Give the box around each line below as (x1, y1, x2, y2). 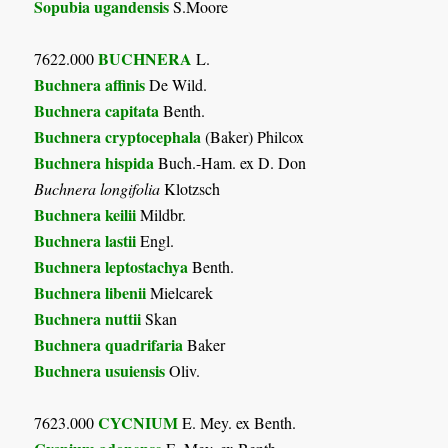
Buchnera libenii (34, 280, 147, 304)
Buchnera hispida (34, 150, 155, 174)
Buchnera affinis (34, 72, 146, 96)
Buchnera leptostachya (34, 254, 189, 278)
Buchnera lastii (34, 228, 137, 252)
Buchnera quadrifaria (34, 332, 184, 356)
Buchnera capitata (34, 98, 160, 122)
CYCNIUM (98, 410, 179, 434)
